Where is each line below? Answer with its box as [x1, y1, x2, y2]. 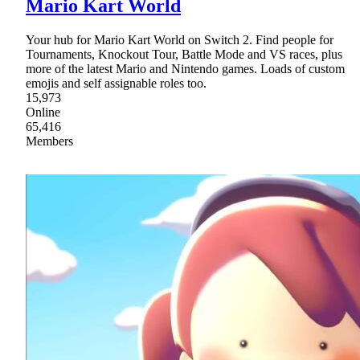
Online [26, 105, 60, 120]
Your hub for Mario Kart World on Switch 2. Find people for [26, 33, 333, 47]
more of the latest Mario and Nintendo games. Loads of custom [26, 62, 345, 76]
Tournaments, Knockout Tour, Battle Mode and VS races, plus [26, 47, 342, 62]
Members [26, 134, 73, 149]
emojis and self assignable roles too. [26, 76, 207, 91]
